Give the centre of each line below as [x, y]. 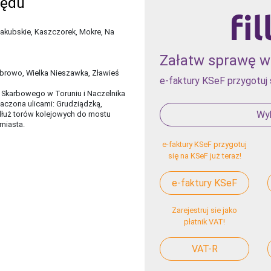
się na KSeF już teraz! [204, 155]
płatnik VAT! [205, 221]
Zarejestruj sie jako [205, 210]
